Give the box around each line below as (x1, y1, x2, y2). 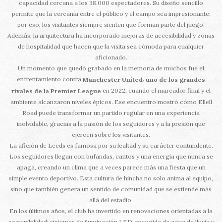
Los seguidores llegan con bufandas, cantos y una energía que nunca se (9, 153, 213, 161)
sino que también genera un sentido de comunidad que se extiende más (10, 185, 212, 193)
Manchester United (83, 76, 143, 84)
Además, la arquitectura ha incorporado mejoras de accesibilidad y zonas (7, 31, 215, 39)
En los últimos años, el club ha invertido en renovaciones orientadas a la (9, 207, 213, 215)
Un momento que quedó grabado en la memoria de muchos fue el (18, 64, 204, 72)
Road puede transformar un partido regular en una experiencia (22, 109, 200, 117)
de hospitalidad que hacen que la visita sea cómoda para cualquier (18, 42, 204, 50)
